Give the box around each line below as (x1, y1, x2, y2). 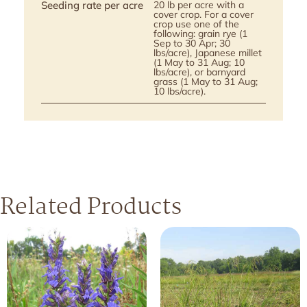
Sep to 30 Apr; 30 (153, 37, 230, 50)
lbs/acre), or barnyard (153, 66, 245, 79)
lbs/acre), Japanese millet (153, 47, 262, 60)
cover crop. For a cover (153, 8, 254, 21)
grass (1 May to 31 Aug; (153, 75, 258, 88)
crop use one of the (153, 18, 239, 31)
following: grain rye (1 (153, 27, 247, 40)
